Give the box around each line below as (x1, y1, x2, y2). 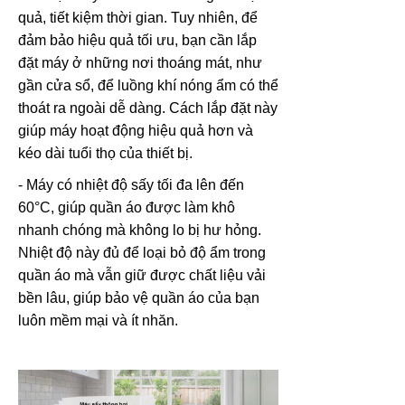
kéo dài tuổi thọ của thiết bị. (18, 145, 193, 161)
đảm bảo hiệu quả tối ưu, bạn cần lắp (18, 32, 257, 48)
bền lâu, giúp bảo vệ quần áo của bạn (18, 289, 259, 306)
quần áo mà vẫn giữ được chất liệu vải (18, 267, 266, 283)
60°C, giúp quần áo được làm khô (18, 199, 235, 215)
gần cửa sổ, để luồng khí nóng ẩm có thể (18, 77, 278, 93)
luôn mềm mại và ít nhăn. (18, 312, 178, 328)
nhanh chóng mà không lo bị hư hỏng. (18, 221, 261, 238)
